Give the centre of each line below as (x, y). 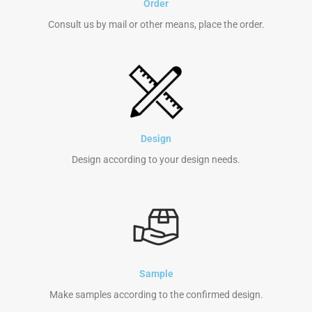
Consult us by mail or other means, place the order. (156, 25)
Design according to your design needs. (156, 160)
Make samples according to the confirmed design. (156, 295)
